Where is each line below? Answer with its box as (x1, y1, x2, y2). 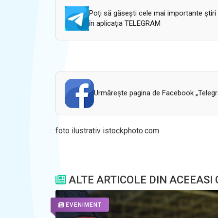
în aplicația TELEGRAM (89, 18, 161, 28)
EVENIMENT (66, 201, 102, 209)
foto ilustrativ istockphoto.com (55, 126, 159, 135)
